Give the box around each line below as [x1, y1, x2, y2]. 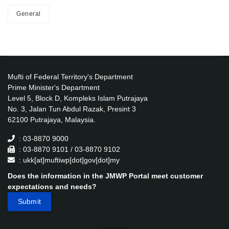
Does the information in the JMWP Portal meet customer [8, 171, 203, 180]
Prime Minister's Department [8, 83, 100, 91]
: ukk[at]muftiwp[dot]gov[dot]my [19, 155, 120, 164]
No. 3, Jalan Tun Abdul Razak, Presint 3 [8, 104, 136, 113]
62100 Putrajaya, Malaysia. [8, 115, 96, 124]
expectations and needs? [8, 182, 97, 191]
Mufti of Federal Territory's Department [8, 72, 133, 81]
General [16, 10, 41, 17]
